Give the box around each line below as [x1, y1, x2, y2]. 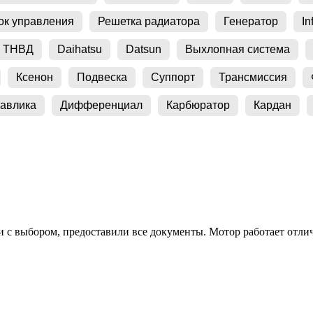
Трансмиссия [219, 71, 287, 83]
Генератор [224, 15, 278, 27]
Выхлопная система [185, 43, 290, 55]
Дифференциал [60, 99, 143, 111]
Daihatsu [57, 43, 102, 55]
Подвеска [77, 71, 127, 83]
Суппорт [151, 71, 195, 83]
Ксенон [16, 71, 53, 83]
